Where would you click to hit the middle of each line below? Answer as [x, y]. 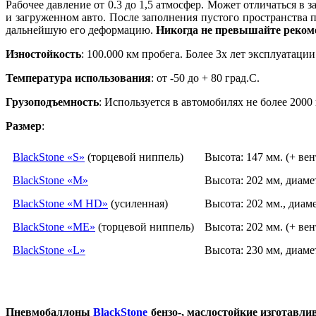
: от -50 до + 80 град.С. [205, 78]
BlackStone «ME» [54, 226]
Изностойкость [43, 54]
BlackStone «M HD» [60, 203]
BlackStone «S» [49, 157]
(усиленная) [138, 203]
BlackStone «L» [49, 250]
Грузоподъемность [52, 102]
